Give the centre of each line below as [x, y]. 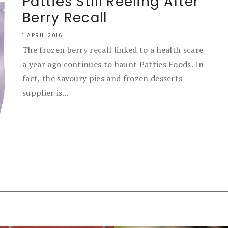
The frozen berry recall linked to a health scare [113, 50]
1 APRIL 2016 [42, 35]
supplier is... [46, 93]
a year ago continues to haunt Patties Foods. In [113, 64]
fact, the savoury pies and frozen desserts [103, 78]
